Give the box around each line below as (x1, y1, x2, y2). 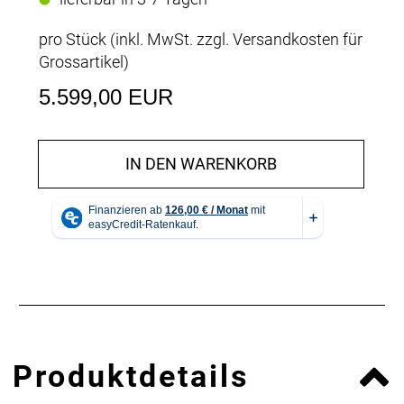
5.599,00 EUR (39, 84, 173, 109)
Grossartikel (39, 51, 124, 71)
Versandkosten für (233, 29, 363, 49)
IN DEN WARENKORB (125, 153, 277, 173)
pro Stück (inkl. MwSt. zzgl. (39, 29, 233, 49)
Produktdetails (13, 357, 249, 394)
